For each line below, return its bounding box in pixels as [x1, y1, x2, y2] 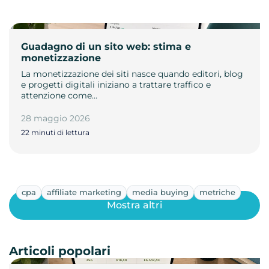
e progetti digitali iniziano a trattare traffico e [21, 79, 211, 90]
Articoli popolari [9, 243, 110, 258]
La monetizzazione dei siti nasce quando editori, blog [21, 68, 243, 79]
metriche [199, 187, 235, 197]
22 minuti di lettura [21, 127, 89, 137]
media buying [132, 187, 189, 197]
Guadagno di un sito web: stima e [21, 40, 191, 52]
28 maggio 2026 [21, 112, 90, 124]
